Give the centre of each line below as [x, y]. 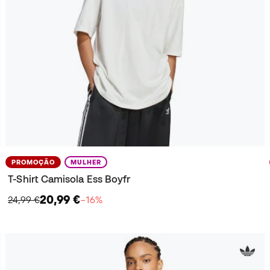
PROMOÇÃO [33, 162]
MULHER [86, 162]
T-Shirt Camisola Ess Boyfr [69, 179]
